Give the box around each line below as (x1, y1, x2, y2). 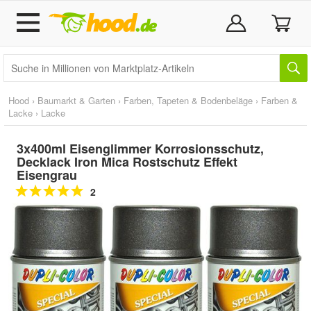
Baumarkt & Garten (37, 94, 115, 107)
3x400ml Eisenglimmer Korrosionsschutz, (17, 140, 264, 158)
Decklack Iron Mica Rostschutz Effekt (17, 153, 237, 171)
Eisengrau (17, 166, 77, 184)
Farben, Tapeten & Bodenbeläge (124, 94, 253, 107)
